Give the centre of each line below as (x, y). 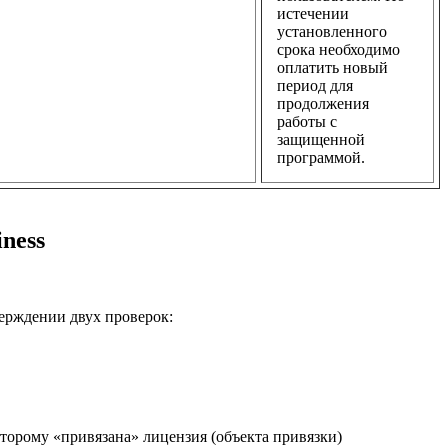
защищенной (321, 140)
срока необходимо (338, 50)
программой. (321, 158)
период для (315, 86)
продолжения (323, 104)
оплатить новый (332, 68)
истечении (313, 14)
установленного (332, 32)
